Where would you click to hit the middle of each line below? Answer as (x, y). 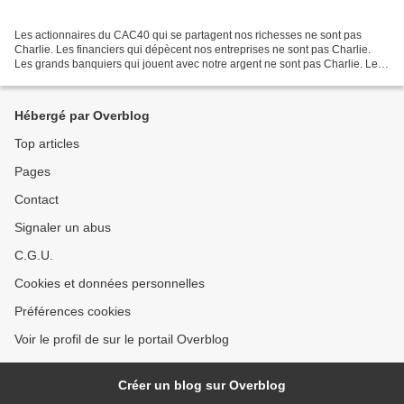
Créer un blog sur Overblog (202, 385)
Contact (37, 199)
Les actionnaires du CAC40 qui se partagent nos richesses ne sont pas (188, 35)
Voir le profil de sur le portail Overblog (122, 339)
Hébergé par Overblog (82, 115)
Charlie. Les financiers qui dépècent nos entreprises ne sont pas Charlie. (193, 49)
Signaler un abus (63, 227)
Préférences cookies (73, 311)
